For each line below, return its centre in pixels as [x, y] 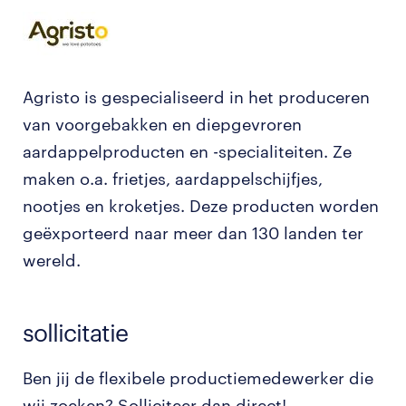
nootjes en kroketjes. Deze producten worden [201, 206]
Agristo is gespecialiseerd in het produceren [196, 97]
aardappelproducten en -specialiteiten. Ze [187, 151]
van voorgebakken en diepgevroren [162, 124]
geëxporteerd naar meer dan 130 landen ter [193, 233]
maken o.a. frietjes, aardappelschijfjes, [173, 179]
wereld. [52, 260]
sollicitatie [75, 332]
